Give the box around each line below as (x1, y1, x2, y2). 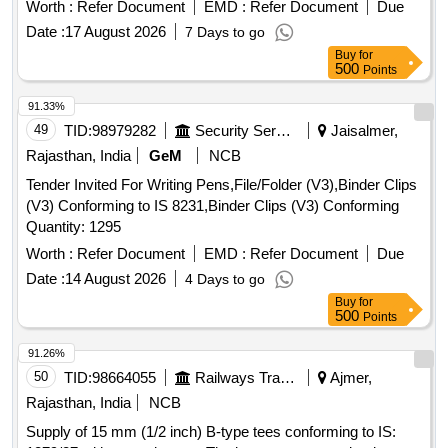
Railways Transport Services (280, 369, 295, 387)
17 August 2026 (65, 23, 166, 41)
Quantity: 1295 (26, 218, 121, 236)
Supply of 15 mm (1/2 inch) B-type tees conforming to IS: (26, 423, 396, 441)
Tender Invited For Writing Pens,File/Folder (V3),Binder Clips (26, 176, 417, 194)
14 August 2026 (65, 270, 166, 288)
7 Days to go (185, 24, 265, 41)
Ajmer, (327, 369, 372, 387)
